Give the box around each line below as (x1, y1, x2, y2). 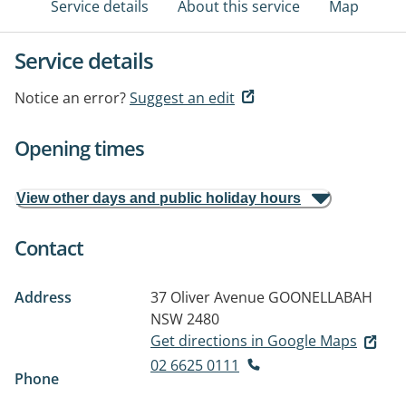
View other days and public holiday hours (16, 190, 301, 206)
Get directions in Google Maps (150, 331, 357, 351)
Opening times (14, 134, 144, 161)
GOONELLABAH (268, 287, 372, 307)
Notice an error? (14, 88, 126, 108)
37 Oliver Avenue (150, 287, 265, 307)
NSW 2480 (150, 309, 219, 329)
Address (14, 287, 72, 307)
